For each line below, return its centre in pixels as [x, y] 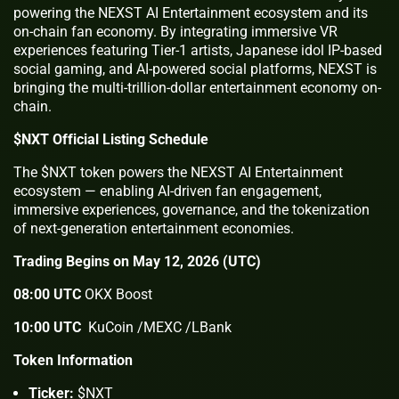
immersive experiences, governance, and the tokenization [191, 209]
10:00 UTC [49, 327]
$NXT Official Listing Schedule [111, 139]
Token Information [73, 360]
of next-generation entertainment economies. [154, 228]
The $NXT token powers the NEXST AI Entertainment [178, 172]
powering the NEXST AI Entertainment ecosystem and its [191, 12]
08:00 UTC [49, 294]
